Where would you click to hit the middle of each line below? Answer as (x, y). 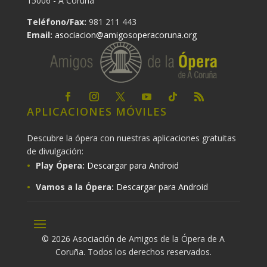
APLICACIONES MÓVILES (97, 111)
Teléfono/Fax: (56, 21)
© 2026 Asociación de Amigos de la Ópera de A (133, 238)
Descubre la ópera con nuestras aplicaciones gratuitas (131, 138)
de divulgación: (55, 151)
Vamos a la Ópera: (74, 187)
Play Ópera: (60, 165)
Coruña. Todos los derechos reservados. (133, 252)
